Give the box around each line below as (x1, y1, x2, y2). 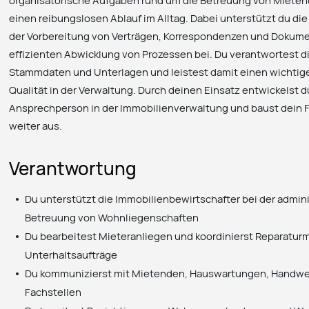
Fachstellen (25, 284, 82, 299)
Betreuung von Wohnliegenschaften (25, 210, 199, 224)
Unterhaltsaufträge (25, 247, 118, 261)
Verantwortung (9, 155, 137, 181)
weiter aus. (9, 119, 63, 133)
